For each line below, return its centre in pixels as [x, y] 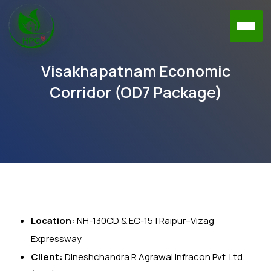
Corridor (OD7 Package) [135, 92]
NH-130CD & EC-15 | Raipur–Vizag [145, 220]
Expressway [56, 239]
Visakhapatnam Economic [135, 71]
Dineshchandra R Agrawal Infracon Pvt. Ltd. [154, 257]
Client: [47, 257]
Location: [53, 220]
